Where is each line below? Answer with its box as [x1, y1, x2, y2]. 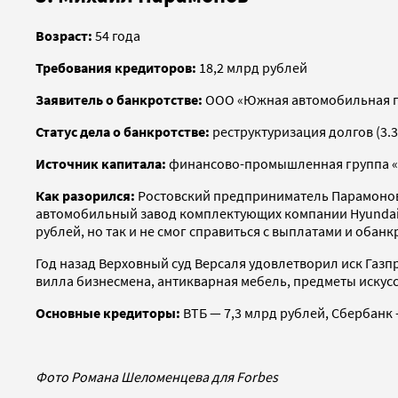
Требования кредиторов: [36, 59, 196, 77]
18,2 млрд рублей [196, 59, 307, 77]
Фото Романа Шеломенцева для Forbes [36, 368, 278, 386]
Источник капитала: [36, 155, 166, 173]
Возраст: [36, 27, 92, 45]
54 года [92, 27, 140, 45]
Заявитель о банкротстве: [36, 91, 205, 109]
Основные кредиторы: [36, 304, 183, 322]
